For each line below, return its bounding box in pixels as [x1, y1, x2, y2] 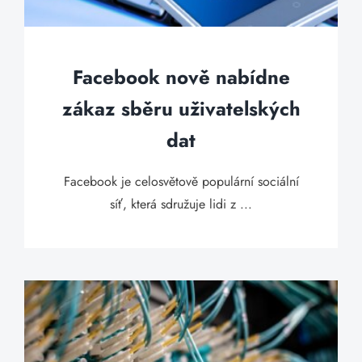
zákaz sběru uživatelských [61, 95, 301, 123]
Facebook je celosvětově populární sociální [63, 172, 299, 191]
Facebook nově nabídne [72, 63, 290, 91]
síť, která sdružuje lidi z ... [110, 195, 252, 213]
